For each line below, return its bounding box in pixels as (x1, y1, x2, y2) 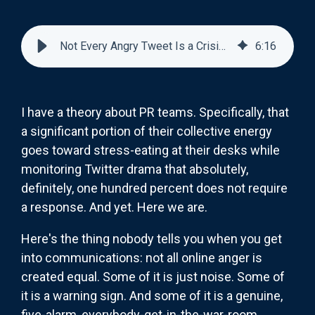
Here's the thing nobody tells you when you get (21, 231, 282, 246)
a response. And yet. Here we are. (21, 199, 207, 214)
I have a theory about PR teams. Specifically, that (21, 104, 289, 120)
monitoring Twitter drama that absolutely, (21, 161, 248, 176)
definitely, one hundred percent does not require (21, 180, 288, 195)
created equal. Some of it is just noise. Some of (21, 269, 285, 284)
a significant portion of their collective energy (21, 123, 272, 139)
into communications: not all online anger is (21, 250, 262, 265)
